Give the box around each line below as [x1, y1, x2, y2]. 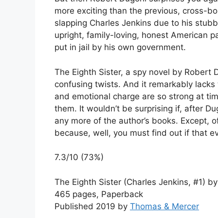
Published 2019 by [54, 201, 130, 211]
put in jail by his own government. [54, 42, 186, 53]
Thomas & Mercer [130, 201, 199, 211]
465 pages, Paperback [54, 189, 143, 199]
